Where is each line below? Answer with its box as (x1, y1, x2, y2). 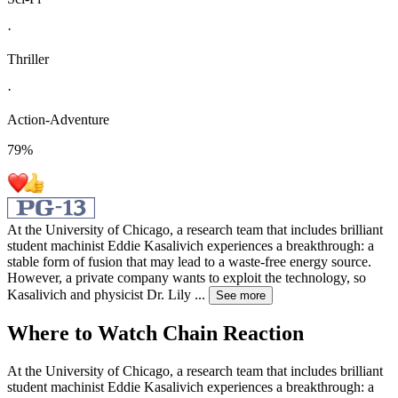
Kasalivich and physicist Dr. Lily (7, 286, 191, 302)
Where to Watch (7, 322, 163, 346)
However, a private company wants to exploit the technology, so (7, 269, 366, 285)
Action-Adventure (7, 111, 109, 127)
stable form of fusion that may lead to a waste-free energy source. (7, 253, 371, 269)
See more (216, 288, 266, 302)
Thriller (7, 51, 49, 67)
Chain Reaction (163, 322, 304, 346)
